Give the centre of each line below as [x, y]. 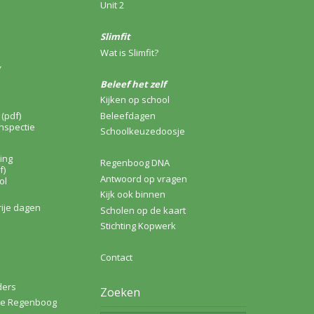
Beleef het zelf [133, 84]
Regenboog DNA [135, 163]
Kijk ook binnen [133, 194]
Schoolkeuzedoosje [143, 131]
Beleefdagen [128, 115]
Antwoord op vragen [144, 178]
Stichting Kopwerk [138, 226]
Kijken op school [135, 100]
